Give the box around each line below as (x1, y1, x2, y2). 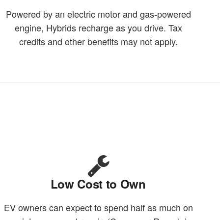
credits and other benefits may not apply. (19, 35, 178, 48)
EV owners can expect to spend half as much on (4, 201, 193, 214)
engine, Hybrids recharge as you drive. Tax (15, 21, 183, 34)
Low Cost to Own (50, 175, 146, 192)
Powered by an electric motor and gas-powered (6, 7, 192, 21)
